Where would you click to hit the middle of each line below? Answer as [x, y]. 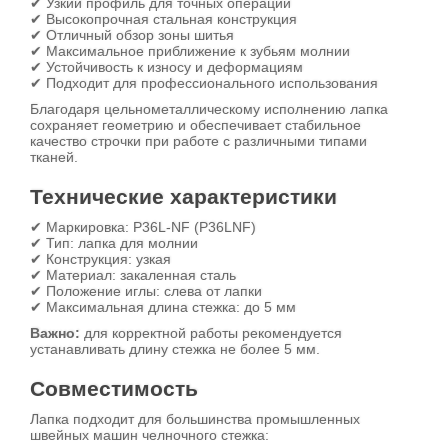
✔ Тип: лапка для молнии [114, 243]
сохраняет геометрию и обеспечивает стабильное [195, 125]
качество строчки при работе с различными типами [198, 141]
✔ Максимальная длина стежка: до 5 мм [163, 307]
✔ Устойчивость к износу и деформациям [166, 67]
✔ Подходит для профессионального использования [204, 83]
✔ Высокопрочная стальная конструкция [163, 19]
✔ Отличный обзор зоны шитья [132, 35]
